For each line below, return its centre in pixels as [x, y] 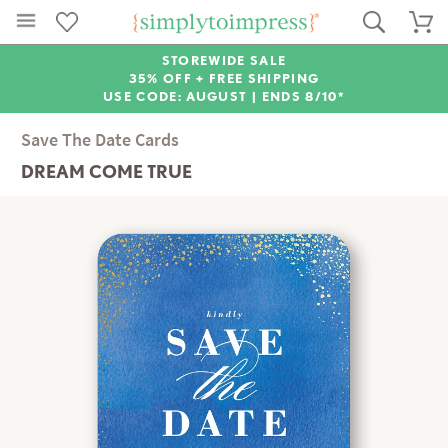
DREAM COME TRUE [107, 172]
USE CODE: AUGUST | [182, 96]
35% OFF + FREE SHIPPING [224, 78]
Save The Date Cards [100, 140]
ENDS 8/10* [303, 96]
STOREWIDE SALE [224, 60]
